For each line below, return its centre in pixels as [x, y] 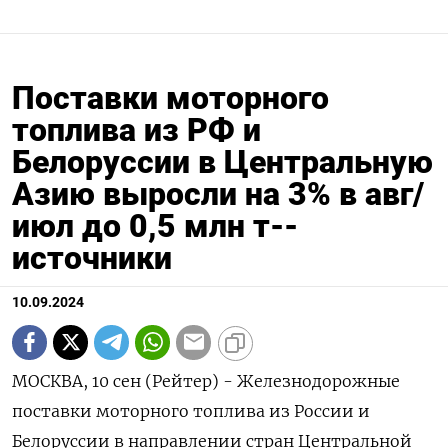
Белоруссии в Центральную [222, 161]
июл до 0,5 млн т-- [155, 225]
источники [92, 257]
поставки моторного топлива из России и [191, 410]
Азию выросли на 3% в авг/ [218, 193]
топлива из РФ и [136, 129]
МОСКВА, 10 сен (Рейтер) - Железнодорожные [206, 380]
